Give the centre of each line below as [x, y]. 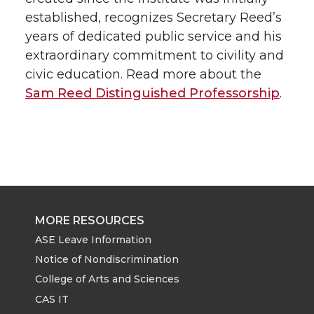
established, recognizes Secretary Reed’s [153, 18]
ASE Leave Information [93, 240]
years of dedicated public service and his [153, 36]
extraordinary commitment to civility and [155, 55]
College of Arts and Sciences [107, 279]
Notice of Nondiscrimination [107, 260]
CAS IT [52, 299]
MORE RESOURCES [90, 220]
